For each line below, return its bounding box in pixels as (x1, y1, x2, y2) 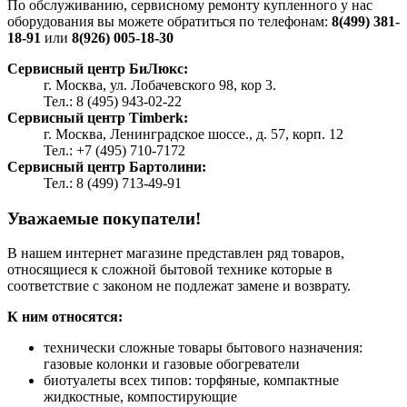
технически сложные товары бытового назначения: (44, 340, 362, 356)
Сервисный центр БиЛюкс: (7, 60, 188, 76)
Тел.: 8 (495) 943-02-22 (44, 93, 182, 109)
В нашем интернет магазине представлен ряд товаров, (7, 245, 344, 262)
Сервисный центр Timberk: (7, 109, 188, 125)
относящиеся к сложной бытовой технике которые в (7, 262, 333, 278)
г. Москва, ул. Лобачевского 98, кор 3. (44, 76, 276, 93)
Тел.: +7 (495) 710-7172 (44, 142, 185, 158)
